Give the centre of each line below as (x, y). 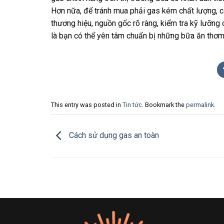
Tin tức (132, 104)
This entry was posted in (87, 104)
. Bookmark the (164, 104)
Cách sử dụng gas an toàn (113, 135)
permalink (200, 104)
